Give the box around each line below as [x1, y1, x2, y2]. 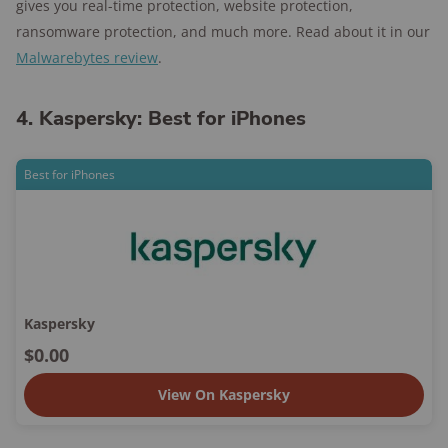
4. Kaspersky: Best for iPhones [16, 105, 306, 132]
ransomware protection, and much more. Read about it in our [16, 22, 430, 41]
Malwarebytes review [16, 48, 158, 67]
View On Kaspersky [158, 385, 290, 404]
